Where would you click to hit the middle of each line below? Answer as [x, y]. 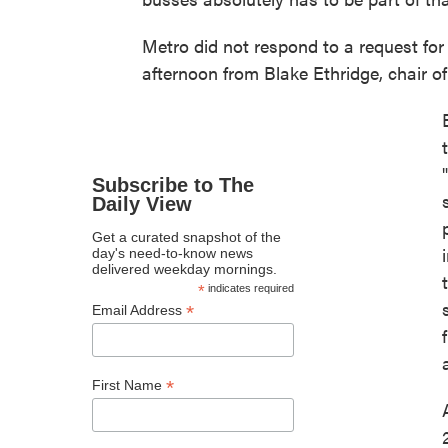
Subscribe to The [173, 185]
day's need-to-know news [172, 253]
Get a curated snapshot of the [186, 237]
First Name [129, 385]
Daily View [142, 204]
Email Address [139, 310]
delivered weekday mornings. [184, 269]
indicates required [249, 288]
